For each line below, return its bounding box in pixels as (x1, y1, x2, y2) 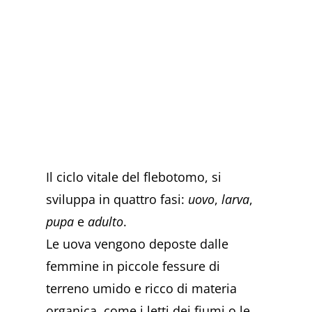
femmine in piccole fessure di (46, 257, 221, 274)
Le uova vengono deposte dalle (46, 235, 229, 252)
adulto (88, 212, 124, 230)
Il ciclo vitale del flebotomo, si (46, 168, 222, 185)
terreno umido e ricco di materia (46, 279, 237, 297)
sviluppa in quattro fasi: (46, 190, 189, 208)
